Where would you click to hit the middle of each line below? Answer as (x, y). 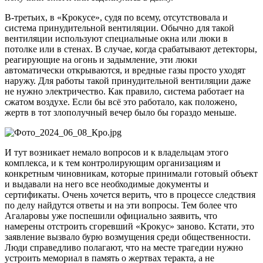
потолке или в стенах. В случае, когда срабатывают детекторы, (131, 49)
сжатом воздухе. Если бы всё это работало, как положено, (121, 102)
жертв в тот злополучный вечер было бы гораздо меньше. (121, 112)
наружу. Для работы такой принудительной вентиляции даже (128, 80)
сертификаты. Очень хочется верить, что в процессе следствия (130, 194)
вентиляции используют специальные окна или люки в (116, 38)
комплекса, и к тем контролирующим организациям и (113, 163)
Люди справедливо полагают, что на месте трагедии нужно (124, 247)
